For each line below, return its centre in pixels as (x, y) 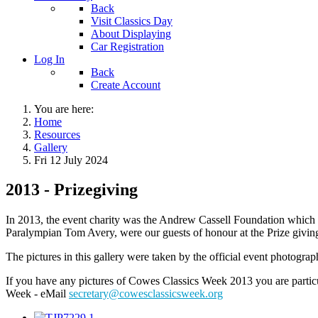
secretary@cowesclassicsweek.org (146, 294)
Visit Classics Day (132, 21)
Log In (49, 59)
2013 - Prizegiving (72, 190)
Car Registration (127, 46)
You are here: (67, 109)
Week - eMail (37, 294)
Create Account (126, 84)
